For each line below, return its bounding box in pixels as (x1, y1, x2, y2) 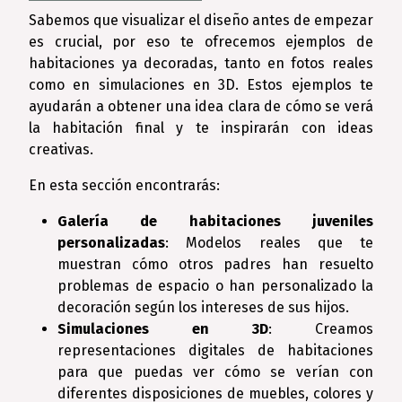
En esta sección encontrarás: (29, 177, 220, 194)
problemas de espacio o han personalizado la (57, 277, 373, 294)
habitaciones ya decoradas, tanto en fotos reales (29, 55, 373, 72)
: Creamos (268, 320, 373, 337)
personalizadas (57, 234, 165, 251)
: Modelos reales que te (165, 234, 373, 251)
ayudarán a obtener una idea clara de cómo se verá (29, 98, 373, 115)
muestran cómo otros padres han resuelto (57, 256, 373, 273)
